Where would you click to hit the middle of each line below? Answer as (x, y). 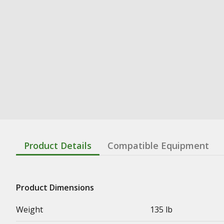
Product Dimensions (55, 187)
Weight (29, 209)
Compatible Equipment (158, 145)
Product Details (58, 145)
